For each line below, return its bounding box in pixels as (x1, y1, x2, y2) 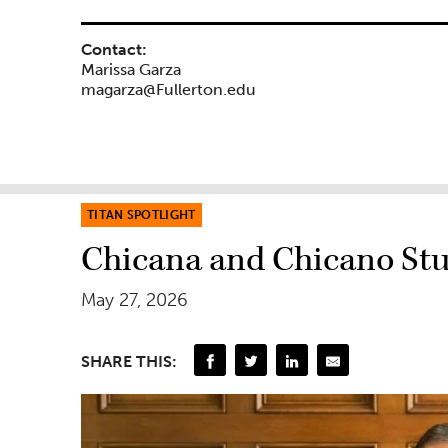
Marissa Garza (81, 60, 181, 80)
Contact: (81, 40, 147, 60)
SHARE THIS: (81, 352, 177, 372)
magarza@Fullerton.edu (81, 80, 256, 100)
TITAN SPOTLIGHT (87, 208, 196, 223)
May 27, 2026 (81, 289, 188, 312)
